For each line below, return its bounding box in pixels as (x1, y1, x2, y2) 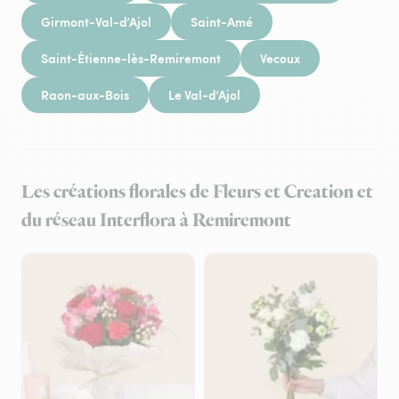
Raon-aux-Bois (41, 85, 129, 103)
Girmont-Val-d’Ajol (41, 12, 151, 30)
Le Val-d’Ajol (168, 85, 240, 103)
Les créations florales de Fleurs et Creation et (21, 180, 373, 205)
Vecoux (260, 49, 300, 67)
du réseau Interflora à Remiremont (21, 208, 291, 233)
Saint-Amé (191, 12, 253, 30)
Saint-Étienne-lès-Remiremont (41, 49, 221, 67)
